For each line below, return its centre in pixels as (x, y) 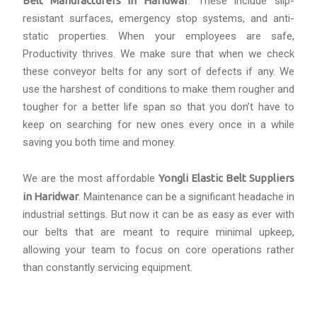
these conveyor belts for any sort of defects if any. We (158, 72)
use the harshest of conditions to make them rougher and (158, 90)
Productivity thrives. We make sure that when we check (158, 54)
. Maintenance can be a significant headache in (186, 197)
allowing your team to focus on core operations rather (158, 250)
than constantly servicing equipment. (108, 268)
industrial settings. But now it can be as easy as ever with (158, 215)
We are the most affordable (91, 179)
